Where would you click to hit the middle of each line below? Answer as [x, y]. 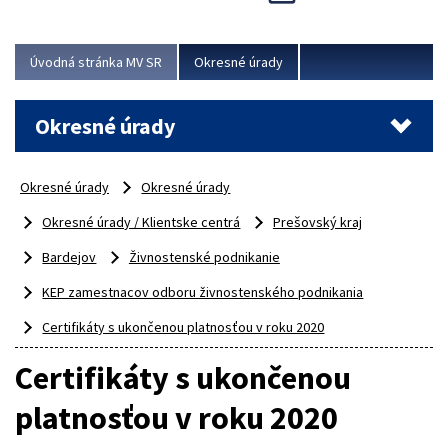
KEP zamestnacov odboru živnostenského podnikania [203, 292]
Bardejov [69, 257]
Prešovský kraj [317, 222]
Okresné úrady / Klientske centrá [141, 222]
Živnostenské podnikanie [204, 257]
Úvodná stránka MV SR [96, 62]
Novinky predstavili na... [101, 20]
